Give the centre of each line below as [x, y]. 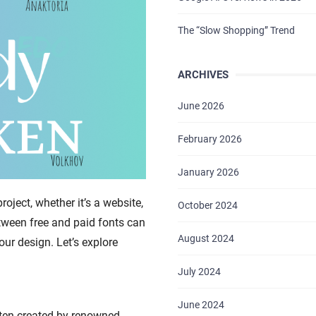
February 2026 [209, 139]
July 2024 [199, 272]
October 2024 [207, 205]
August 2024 [206, 238]
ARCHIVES [203, 75]
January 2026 [208, 172]
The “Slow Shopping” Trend [236, 30]
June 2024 [201, 305]
